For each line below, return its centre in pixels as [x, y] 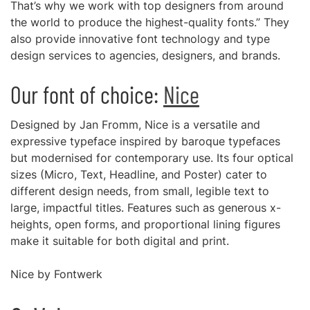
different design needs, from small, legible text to [140, 191]
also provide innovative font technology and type [140, 39]
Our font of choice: [87, 94]
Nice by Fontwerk [56, 274]
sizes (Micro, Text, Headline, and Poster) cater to [139, 174]
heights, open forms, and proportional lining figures [145, 224]
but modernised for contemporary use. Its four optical [152, 158]
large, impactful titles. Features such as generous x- [146, 208]
